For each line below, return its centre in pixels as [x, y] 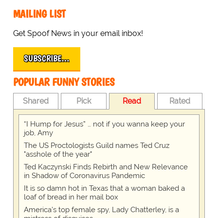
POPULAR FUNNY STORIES [64, 82]
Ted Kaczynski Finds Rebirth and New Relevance [106, 167]
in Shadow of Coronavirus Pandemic [84, 176]
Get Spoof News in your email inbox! [78, 34]
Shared [36, 101]
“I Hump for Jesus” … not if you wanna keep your [104, 124]
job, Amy [38, 133]
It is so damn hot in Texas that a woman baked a [104, 189]
